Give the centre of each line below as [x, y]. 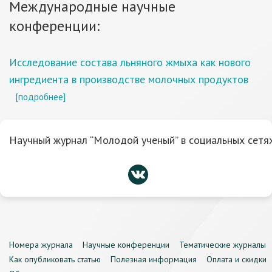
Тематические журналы [223, 245]
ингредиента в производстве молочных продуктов [129, 79]
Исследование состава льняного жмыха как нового [130, 62]
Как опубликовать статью [55, 259]
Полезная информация [154, 259]
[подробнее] [40, 97]
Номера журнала [41, 245]
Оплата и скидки [236, 259]
